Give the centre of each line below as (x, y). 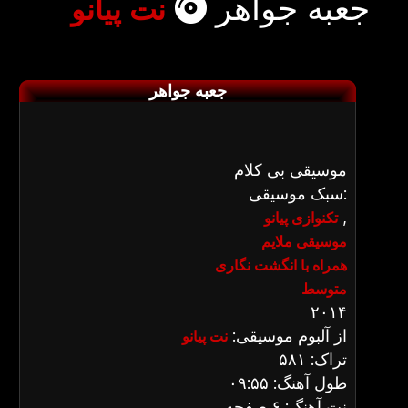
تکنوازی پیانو (301, 218)
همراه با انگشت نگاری (281, 265)
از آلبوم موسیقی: (287, 336)
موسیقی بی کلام (291, 170)
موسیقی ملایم (304, 241)
